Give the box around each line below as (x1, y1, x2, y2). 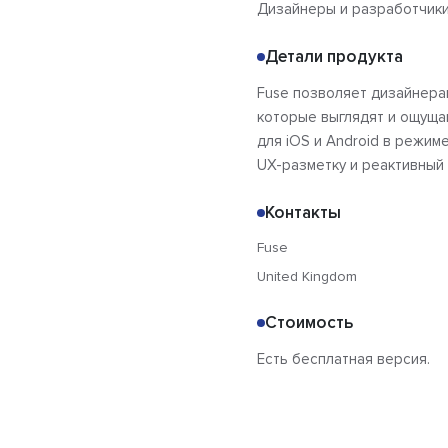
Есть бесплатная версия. (257, 350, 430, 369)
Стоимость (265, 312, 353, 334)
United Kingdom (257, 268, 357, 286)
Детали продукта (265, 46, 403, 68)
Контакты (265, 202, 341, 224)
